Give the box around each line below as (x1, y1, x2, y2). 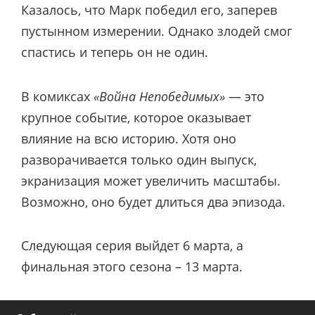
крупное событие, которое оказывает (21, 108, 251, 126)
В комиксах (21, 87, 94, 105)
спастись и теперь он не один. (21, 44, 208, 61)
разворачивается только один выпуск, (21, 150, 257, 168)
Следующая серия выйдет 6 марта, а (21, 237, 243, 255)
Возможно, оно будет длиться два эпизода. (21, 193, 285, 210)
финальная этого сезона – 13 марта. (21, 258, 243, 276)
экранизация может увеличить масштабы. (21, 172, 281, 189)
